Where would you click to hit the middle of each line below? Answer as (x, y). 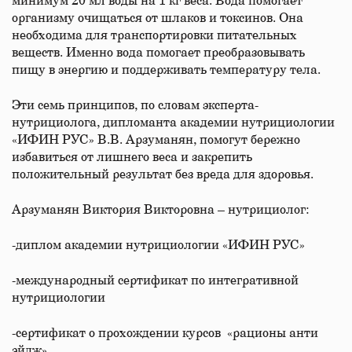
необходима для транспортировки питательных (154, 35)
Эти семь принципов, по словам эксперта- (135, 105)
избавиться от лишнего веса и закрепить (132, 157)
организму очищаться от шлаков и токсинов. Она (158, 18)
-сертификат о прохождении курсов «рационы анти (165, 333)
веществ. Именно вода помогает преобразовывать (158, 53)
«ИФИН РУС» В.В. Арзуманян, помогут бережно (156, 140)
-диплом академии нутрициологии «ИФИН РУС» (158, 245)
